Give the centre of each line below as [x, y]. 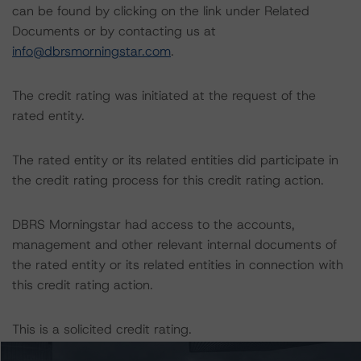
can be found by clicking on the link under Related [161, 11]
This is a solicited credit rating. [102, 329]
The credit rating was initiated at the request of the [164, 95]
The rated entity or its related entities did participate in [175, 160]
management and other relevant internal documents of [174, 245]
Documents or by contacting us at [114, 31]
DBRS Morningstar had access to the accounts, [154, 224]
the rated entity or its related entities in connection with [178, 265]
